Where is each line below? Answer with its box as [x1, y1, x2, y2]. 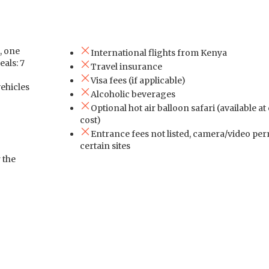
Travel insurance [90, 61, 162, 72]
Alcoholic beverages [90, 88, 175, 100]
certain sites [79, 140, 130, 151]
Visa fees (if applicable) [90, 74, 186, 86]
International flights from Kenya [90, 47, 227, 58]
